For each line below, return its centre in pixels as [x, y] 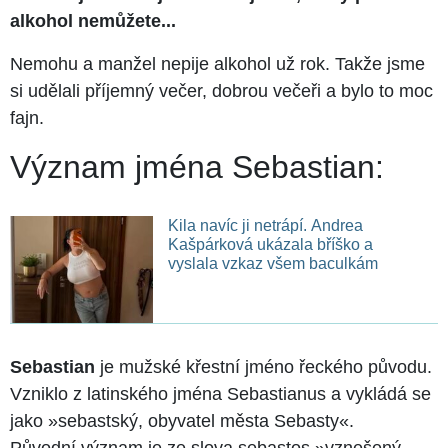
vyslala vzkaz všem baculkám [272, 264]
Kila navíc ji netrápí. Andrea [265, 226]
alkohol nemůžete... [93, 21]
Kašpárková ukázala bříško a [270, 245]
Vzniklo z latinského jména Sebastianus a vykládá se [220, 394]
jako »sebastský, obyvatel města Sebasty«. [182, 421]
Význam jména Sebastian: [197, 167]
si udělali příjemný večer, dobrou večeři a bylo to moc [221, 91]
